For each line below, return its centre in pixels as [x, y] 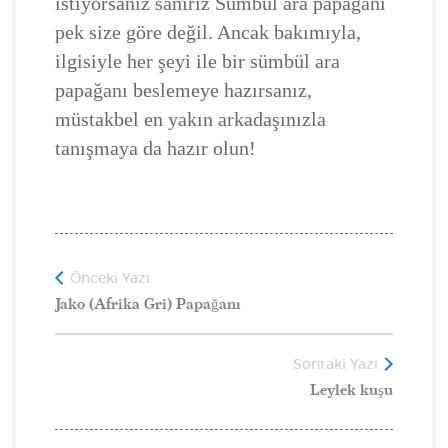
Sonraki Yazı [335, 363]
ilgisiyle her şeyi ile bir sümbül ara [197, 60]
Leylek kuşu [351, 389]
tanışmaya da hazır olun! [155, 147]
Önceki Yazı [110, 277]
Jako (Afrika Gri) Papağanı [148, 303]
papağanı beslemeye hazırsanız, [183, 89]
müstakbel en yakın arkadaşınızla [190, 118]
